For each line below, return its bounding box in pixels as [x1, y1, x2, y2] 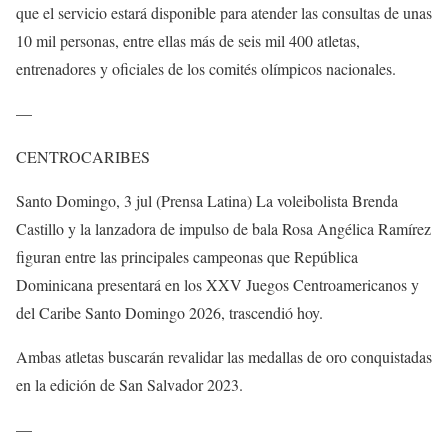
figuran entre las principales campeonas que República [16, 245, 358, 267]
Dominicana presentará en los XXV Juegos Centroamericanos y [16, 273, 419, 295]
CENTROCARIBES [16, 145, 150, 167]
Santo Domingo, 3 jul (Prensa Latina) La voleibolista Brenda [16, 189, 398, 211]
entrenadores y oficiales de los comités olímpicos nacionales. [16, 57, 396, 79]
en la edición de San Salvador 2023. [16, 373, 243, 395]
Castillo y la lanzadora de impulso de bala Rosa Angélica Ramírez [16, 217, 431, 239]
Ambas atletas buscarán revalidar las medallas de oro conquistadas [16, 345, 432, 367]
